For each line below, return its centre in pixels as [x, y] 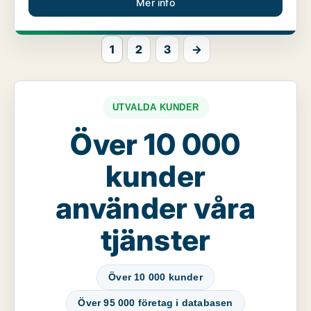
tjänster [155, 240]
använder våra [155, 208]
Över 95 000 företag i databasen [155, 303]
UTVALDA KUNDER [155, 108]
